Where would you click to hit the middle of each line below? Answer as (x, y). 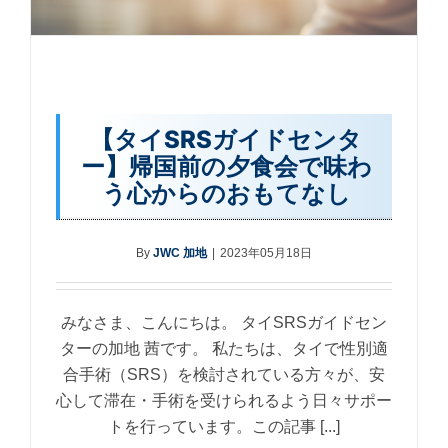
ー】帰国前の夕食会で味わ (226, 167)
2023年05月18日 (266, 253)
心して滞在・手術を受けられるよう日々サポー (224, 401)
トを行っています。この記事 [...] (224, 427)
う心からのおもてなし (226, 194)
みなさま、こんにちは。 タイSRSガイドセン (224, 323)
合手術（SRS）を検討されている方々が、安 (224, 375)
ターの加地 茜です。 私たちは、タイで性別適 (224, 349)
